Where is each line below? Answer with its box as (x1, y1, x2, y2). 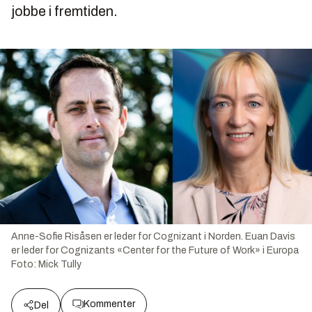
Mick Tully (38, 258, 81, 270)
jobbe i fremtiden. (11, 3, 118, 19)
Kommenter (84, 298, 135, 309)
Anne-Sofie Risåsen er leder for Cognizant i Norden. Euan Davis (11, 231, 295, 242)
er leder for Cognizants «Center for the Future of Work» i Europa (11, 244, 299, 256)
